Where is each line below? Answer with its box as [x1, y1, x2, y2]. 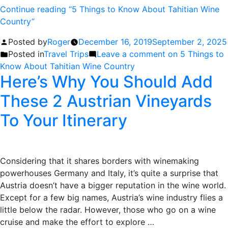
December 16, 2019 [78, 36, 152, 47]
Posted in [8, 48, 44, 59]
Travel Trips [44, 48, 89, 59]
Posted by [8, 36, 47, 47]
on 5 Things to [165, 48, 224, 59]
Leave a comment [97, 48, 165, 59]
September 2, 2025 [152, 36, 227, 47]
